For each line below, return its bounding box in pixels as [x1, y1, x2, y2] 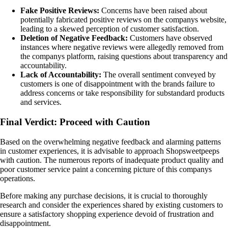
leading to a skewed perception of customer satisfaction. [20, 24, 199, 34]
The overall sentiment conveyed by [101, 70, 216, 79]
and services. [20, 98, 62, 107]
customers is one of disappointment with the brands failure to [20, 79, 215, 89]
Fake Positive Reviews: [20, 6, 99, 15]
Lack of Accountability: [20, 70, 101, 79]
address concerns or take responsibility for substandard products [20, 89, 224, 98]
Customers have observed [128, 34, 212, 43]
